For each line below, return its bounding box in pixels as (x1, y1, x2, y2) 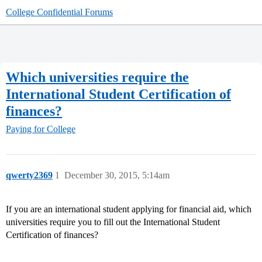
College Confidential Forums (6, 7, 113, 17)
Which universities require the (6, 69, 189, 85)
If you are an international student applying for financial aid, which (6, 204, 251, 215)
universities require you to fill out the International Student (6, 217, 220, 227)
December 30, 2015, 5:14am (64, 170, 170, 181)
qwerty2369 (6, 170, 53, 181)
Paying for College (6, 124, 75, 135)
